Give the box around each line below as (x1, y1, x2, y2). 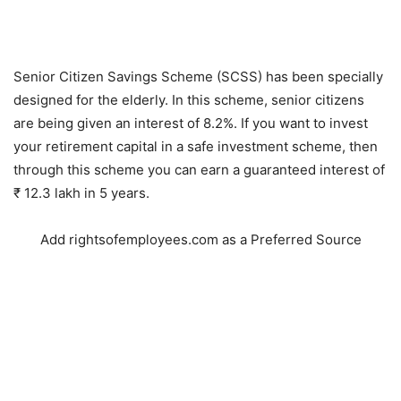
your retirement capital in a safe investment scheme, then (13, 137, 378, 155)
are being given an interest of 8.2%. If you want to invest (13, 114, 368, 132)
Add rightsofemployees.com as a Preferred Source (39, 230, 362, 248)
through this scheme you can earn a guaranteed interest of (13, 160, 385, 178)
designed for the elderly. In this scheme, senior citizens (13, 90, 364, 108)
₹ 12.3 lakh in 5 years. (13, 183, 149, 201)
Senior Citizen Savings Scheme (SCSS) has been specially (13, 67, 383, 85)
